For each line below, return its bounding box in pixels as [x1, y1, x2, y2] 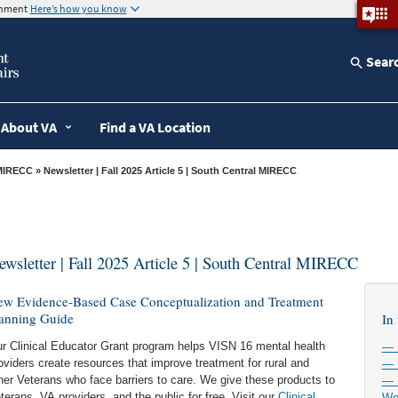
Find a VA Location [99, 117, 211, 136]
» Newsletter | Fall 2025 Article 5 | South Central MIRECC [43, 164, 297, 176]
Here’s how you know [29, 2, 127, 16]
